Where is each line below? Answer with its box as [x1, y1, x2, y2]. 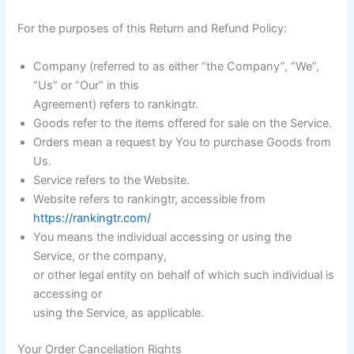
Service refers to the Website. [33, 172, 190, 187]
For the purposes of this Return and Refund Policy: [17, 21, 288, 36]
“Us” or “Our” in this [33, 77, 140, 92]
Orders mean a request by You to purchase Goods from [33, 134, 332, 149]
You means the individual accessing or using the [33, 229, 292, 244]
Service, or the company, [33, 248, 168, 263]
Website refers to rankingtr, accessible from [33, 191, 266, 206]
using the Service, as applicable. [33, 305, 205, 320]
